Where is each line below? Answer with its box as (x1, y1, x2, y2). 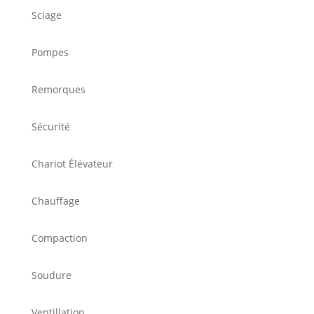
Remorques (31, 83, 86, 97)
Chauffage (31, 194, 80, 208)
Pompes (31, 46, 69, 60)
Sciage (31, 8, 62, 22)
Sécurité (31, 120, 70, 134)
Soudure (31, 268, 71, 282)
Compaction (31, 231, 88, 245)
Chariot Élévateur (31, 157, 113, 171)
